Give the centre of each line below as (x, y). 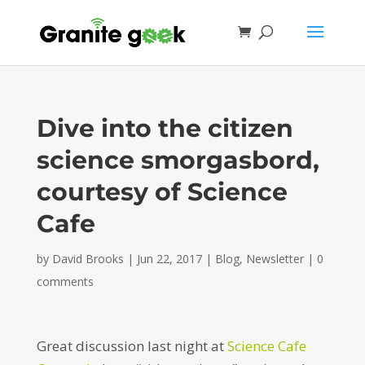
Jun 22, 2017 (169, 259)
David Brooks (88, 259)
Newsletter (275, 259)
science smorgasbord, (178, 160)
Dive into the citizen (165, 128)
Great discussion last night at (130, 346)
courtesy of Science (162, 192)
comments (65, 281)
